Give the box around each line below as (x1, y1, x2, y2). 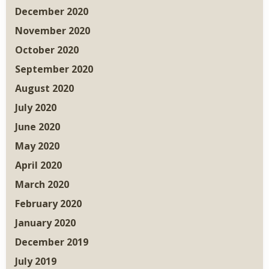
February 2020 (15, 197, 82, 211)
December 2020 (15, 5, 88, 19)
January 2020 (15, 216, 76, 230)
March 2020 (15, 178, 69, 192)
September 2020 (15, 62, 93, 76)
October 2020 (15, 43, 79, 57)
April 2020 (15, 159, 62, 172)
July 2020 (15, 101, 56, 115)
